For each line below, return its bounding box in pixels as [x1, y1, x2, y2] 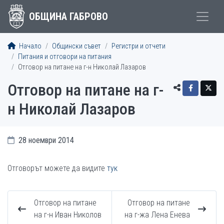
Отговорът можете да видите [7, 163, 107, 173]
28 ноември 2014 [16, 135, 74, 145]
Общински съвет [52, 42, 101, 50]
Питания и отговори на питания [18, 52, 111, 61]
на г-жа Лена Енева [124, 210, 190, 219]
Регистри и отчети [111, 42, 165, 50]
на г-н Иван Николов [34, 210, 101, 219]
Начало [17, 42, 41, 50]
